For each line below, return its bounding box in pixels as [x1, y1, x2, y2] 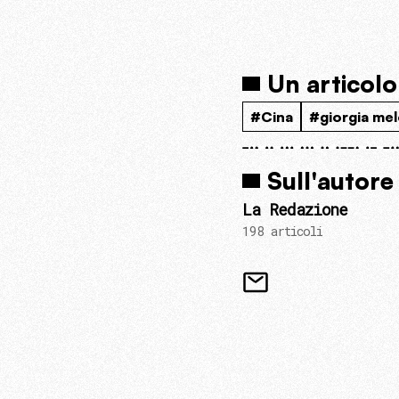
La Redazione [242, 199, 347, 220]
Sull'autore [267, 166, 394, 195]
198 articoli [242, 223, 322, 240]
